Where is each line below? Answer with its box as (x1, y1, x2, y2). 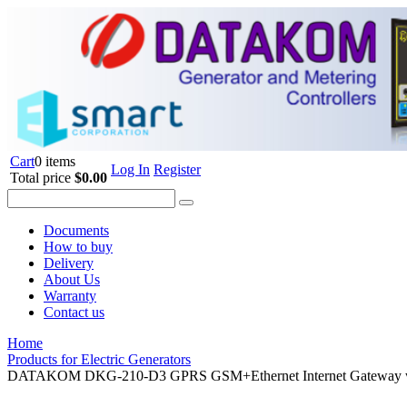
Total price (10, 170, 74, 186)
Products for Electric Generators (7, 352, 191, 368)
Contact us (44, 304, 104, 321)
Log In (111, 162, 150, 178)
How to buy (44, 239, 113, 255)
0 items (35, 154, 75, 170)
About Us (44, 272, 100, 288)
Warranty (44, 288, 96, 304)
